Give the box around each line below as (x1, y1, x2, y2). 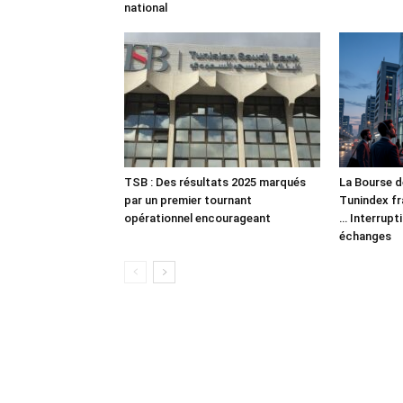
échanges (339, 228, 394, 243)
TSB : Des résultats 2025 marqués (124, 175, 306, 189)
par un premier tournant (124, 193, 252, 207)
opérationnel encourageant (124, 210, 271, 225)
